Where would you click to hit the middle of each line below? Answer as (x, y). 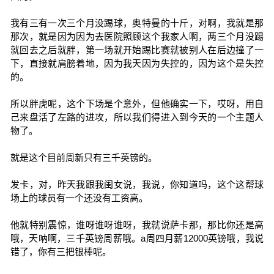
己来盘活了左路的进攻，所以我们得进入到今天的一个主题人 (137, 117)
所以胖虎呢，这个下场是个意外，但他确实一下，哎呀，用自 (137, 104)
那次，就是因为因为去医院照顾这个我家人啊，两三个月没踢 (137, 36)
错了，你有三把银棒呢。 (61, 252)
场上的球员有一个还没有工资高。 (79, 198)
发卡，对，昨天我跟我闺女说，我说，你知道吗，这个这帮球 (137, 184)
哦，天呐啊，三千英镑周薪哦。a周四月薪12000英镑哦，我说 (137, 238)
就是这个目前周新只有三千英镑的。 (83, 157)
